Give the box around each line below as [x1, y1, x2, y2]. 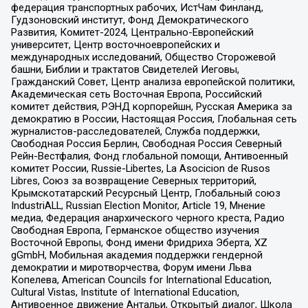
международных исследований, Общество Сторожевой [10, 50, 276, 63]
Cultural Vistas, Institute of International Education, [10, 285, 239, 298]
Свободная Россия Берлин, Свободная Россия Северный [10, 137, 282, 150]
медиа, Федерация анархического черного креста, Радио [10, 211, 285, 224]
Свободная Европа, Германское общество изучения [10, 223, 259, 236]
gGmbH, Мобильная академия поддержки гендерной [10, 248, 263, 261]
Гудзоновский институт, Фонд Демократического [10, 13, 249, 26]
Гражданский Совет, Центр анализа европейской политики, [10, 75, 295, 88]
